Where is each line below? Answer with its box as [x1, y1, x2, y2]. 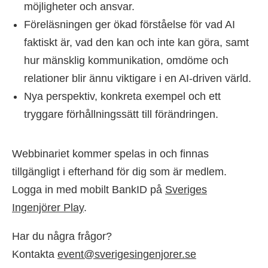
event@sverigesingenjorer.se [57, 248, 196, 260]
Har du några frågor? [12, 230, 112, 242]
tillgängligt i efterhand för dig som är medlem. [12, 166, 227, 178]
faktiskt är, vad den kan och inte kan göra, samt [24, 36, 249, 48]
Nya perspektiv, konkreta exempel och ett [24, 90, 221, 102]
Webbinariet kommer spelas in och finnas [12, 148, 209, 160]
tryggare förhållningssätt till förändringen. [24, 108, 218, 120]
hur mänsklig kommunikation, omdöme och [24, 54, 229, 66]
